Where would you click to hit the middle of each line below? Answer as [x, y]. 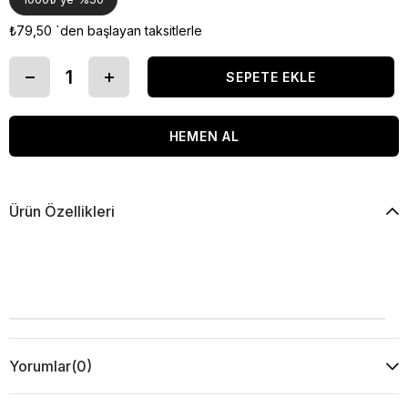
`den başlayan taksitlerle [129, 31]
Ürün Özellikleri [62, 212]
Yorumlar [40, 367]
